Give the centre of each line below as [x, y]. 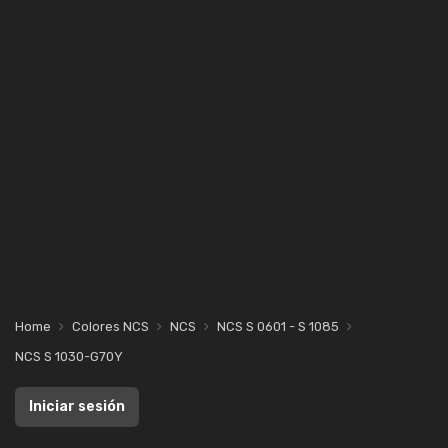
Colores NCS [110, 326]
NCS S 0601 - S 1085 [278, 326]
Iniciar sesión [77, 406]
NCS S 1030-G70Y [69, 356]
